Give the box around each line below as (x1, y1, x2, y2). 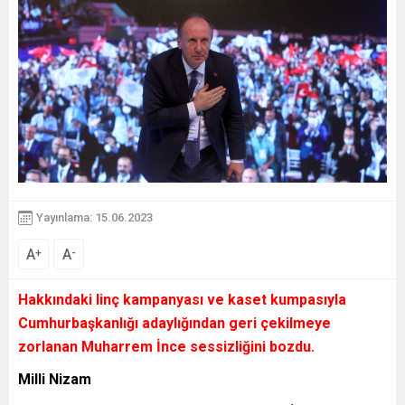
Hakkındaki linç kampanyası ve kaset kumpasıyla (18, 290, 346, 308)
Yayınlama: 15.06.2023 (36, 211, 153, 224)
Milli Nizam (18, 370, 91, 388)
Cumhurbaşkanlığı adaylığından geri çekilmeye (18, 314, 331, 332)
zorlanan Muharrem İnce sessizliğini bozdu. (18, 337, 315, 355)
